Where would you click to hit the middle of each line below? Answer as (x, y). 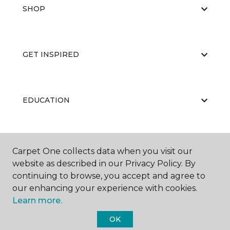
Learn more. (37, 200)
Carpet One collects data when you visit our (102, 151)
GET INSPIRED (51, 54)
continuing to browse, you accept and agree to (109, 176)
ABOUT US (43, 146)
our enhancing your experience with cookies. (105, 188)
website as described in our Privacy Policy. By (104, 164)
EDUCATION (46, 100)
